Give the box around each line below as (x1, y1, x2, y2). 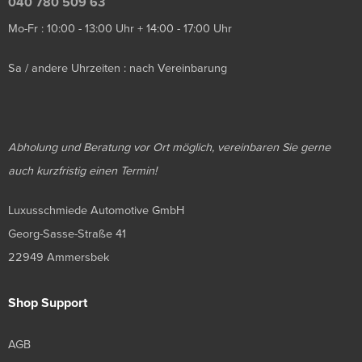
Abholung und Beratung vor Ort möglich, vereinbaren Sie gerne (8, 141, 330, 155)
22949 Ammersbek (8, 250, 109, 265)
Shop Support (8, 295, 87, 312)
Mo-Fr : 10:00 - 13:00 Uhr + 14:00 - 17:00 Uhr (8, 22, 232, 36)
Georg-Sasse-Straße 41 (8, 227, 126, 242)
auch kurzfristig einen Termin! (8, 164, 157, 179)
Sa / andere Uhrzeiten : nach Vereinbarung (8, 61, 227, 76)
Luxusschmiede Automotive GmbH (8, 204, 184, 218)
